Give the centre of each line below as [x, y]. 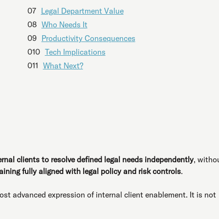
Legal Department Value [82, 11]
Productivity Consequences [88, 38]
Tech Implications [75, 52]
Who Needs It [64, 24]
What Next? [63, 65]
